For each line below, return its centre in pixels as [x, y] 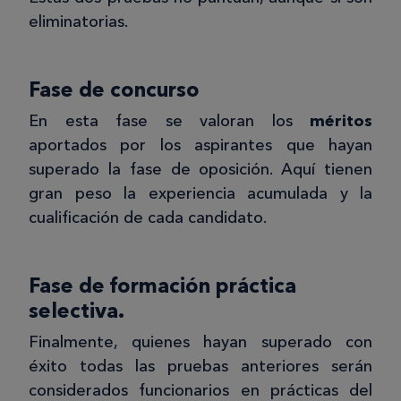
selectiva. [77, 311]
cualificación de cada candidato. [148, 218]
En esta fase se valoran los [169, 121]
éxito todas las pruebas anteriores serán [200, 367]
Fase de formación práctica [162, 286]
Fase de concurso [114, 90]
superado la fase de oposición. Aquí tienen [200, 170]
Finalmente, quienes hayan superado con [200, 342]
